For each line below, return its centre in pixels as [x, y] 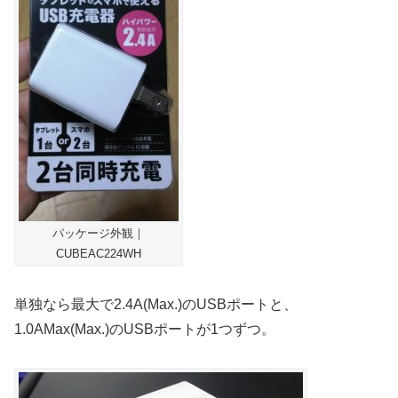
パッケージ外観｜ [99, 234]
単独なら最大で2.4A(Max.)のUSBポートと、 [156, 305]
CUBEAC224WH [99, 254]
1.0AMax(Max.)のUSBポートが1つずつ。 [145, 330]
